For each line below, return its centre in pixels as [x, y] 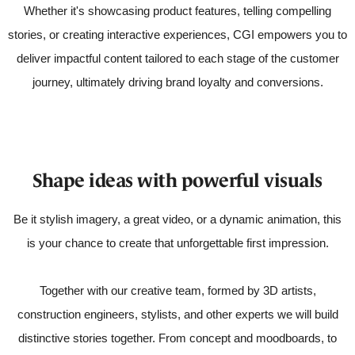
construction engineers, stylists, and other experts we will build [177, 315]
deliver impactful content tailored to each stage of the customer [177, 59]
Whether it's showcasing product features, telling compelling [177, 11]
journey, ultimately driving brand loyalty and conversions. [177, 82]
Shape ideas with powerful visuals [177, 181]
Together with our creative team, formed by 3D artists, [177, 291]
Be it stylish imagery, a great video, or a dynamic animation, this [177, 219]
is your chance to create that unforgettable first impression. [177, 243]
